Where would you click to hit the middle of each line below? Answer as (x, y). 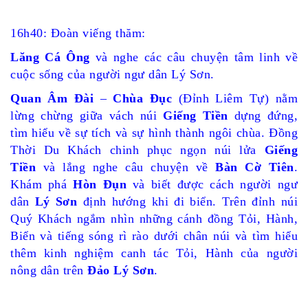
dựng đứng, (263, 115)
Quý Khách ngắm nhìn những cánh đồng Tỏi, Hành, (154, 219)
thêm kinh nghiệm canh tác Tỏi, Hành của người (154, 253)
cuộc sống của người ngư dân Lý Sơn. (112, 74)
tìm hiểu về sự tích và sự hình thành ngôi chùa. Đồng (154, 133)
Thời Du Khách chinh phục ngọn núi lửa (137, 150)
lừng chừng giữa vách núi (87, 115)
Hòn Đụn (100, 184)
